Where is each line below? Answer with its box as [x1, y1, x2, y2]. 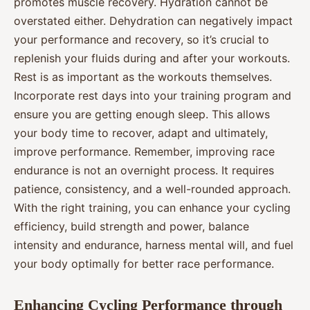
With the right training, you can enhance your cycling [14, 200, 291, 215]
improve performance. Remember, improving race [14, 144, 275, 158]
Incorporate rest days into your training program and [14, 88, 291, 102]
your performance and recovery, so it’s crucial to [14, 32, 269, 46]
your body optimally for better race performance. [14, 256, 274, 271]
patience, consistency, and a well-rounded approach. [14, 181, 291, 196]
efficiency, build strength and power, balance [14, 219, 249, 233]
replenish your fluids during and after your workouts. [14, 51, 290, 65]
